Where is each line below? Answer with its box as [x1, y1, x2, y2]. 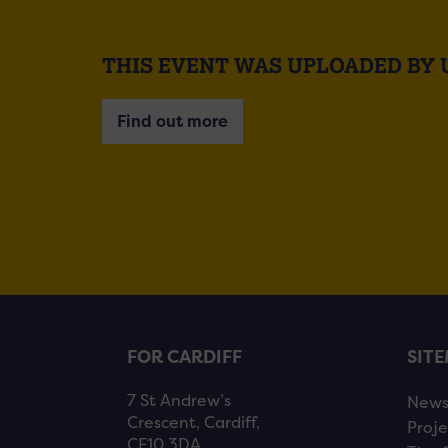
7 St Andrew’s [127, 390, 231, 412]
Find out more [117, 110, 228, 132]
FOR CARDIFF [127, 346, 242, 370]
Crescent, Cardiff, [127, 412, 260, 434]
